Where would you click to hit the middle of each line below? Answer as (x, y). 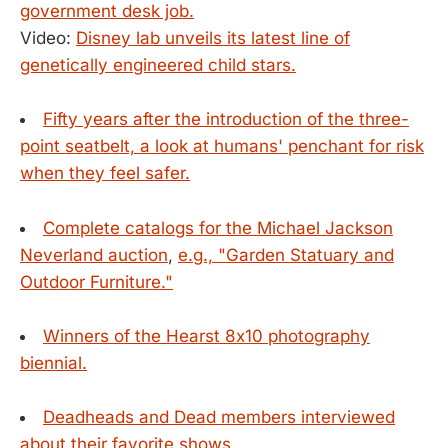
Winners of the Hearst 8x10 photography (206, 335)
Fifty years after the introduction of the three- (226, 119)
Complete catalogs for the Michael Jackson (218, 227)
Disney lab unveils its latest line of (213, 38)
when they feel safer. (105, 173)
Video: (48, 38)
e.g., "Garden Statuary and (286, 254)
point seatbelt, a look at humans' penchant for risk (222, 146)
